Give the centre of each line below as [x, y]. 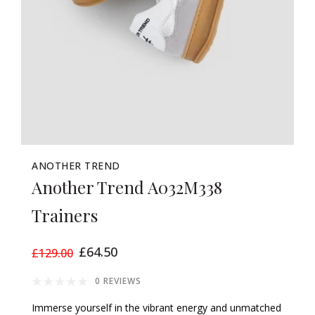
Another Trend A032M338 [127, 187]
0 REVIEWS [118, 281]
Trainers [65, 216]
